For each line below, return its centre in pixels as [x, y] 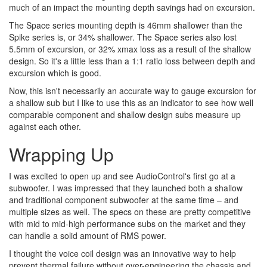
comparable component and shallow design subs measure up [125, 114]
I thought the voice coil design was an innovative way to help [122, 253]
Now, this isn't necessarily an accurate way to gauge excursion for [133, 90]
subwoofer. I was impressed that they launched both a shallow [126, 187]
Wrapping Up [61, 154]
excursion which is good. [55, 72]
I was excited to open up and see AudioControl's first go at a [122, 176]
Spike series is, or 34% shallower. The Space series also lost [123, 37]
